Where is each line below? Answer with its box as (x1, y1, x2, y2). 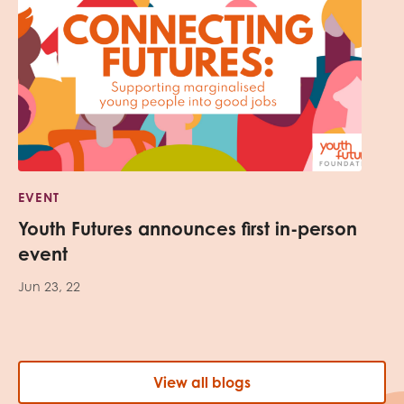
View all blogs (153, 372, 251, 391)
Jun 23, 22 (18, 278, 80, 294)
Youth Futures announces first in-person (18, 216, 357, 240)
